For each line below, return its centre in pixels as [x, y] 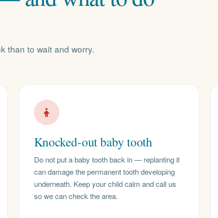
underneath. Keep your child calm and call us [105, 183]
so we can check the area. [76, 196]
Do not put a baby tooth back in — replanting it [107, 159]
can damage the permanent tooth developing [104, 171]
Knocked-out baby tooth [93, 142]
